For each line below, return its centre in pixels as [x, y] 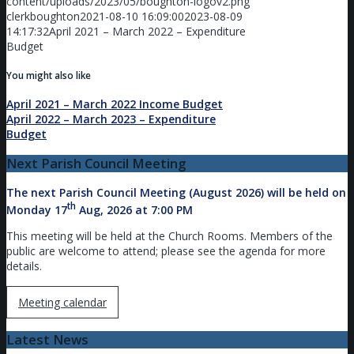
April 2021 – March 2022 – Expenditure [147, 32]
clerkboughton [43, 17]
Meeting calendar [62, 302]
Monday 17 [37, 209]
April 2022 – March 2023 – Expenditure [111, 119]
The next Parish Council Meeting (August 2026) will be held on [176, 192]
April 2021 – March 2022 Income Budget [115, 104]
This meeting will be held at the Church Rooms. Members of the [169, 235]
